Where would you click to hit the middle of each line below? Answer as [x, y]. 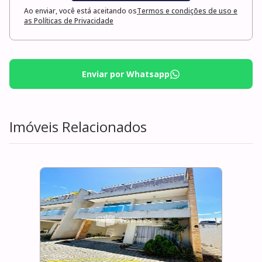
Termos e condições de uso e [187, 11]
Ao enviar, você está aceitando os [80, 11]
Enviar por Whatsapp [126, 74]
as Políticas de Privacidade [69, 21]
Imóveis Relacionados [78, 127]
